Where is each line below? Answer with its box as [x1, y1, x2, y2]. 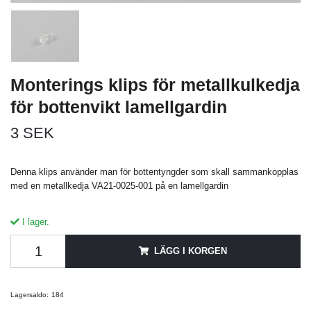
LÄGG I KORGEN [154, 245, 227, 256]
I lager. [19, 216, 49, 227]
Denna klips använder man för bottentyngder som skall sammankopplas [10, 166, 299, 177]
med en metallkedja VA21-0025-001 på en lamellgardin [10, 180, 228, 191]
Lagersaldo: [10, 290, 49, 299]
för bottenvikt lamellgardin [10, 96, 227, 117]
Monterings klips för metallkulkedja [10, 74, 300, 94]
